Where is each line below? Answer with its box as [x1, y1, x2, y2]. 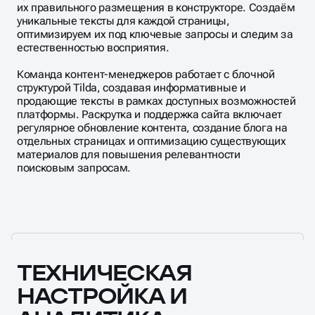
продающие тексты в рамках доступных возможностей [17, 47, 296, 61]
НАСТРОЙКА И [17, 234, 187, 263]
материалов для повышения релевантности [17, 101, 240, 115]
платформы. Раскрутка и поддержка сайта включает [17, 60, 282, 75]
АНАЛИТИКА [17, 257, 166, 286]
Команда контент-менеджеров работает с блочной [17, 20, 275, 34]
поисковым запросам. [17, 114, 131, 128]
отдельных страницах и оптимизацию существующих [17, 87, 286, 101]
